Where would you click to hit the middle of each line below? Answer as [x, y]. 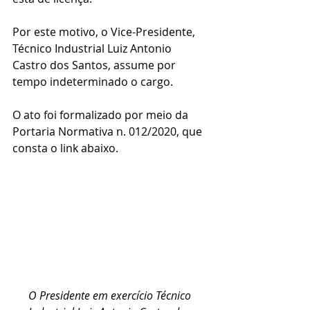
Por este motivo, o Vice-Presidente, [105, 31]
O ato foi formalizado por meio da [102, 115]
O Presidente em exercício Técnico [111, 296]
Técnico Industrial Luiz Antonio [93, 48]
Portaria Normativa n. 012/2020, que [109, 131]
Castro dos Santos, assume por [95, 65]
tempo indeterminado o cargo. [93, 81]
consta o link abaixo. [65, 148]
